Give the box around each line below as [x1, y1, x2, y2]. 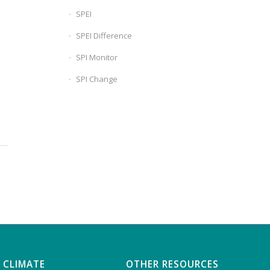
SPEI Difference [76, 30, 133, 41]
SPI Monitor [76, 52, 118, 63]
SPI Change [76, 74, 118, 84]
